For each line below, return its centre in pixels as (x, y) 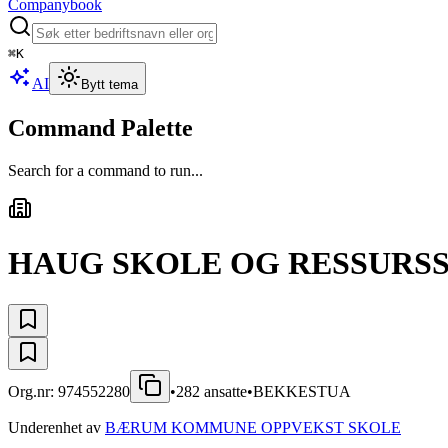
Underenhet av (54, 427)
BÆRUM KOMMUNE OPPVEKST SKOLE (253, 427)
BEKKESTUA (302, 391)
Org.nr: (33, 391)
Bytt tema (109, 84)
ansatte (223, 391)
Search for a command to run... (105, 170)
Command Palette (100, 127)
